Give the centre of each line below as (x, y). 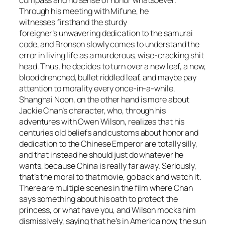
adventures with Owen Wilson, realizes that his (102, 122)
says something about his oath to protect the (98, 199)
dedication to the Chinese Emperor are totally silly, (108, 144)
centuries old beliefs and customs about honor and (109, 133)
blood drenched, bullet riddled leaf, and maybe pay (108, 78)
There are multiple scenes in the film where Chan (106, 188)
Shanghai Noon (46, 100)
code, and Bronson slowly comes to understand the (109, 44)
